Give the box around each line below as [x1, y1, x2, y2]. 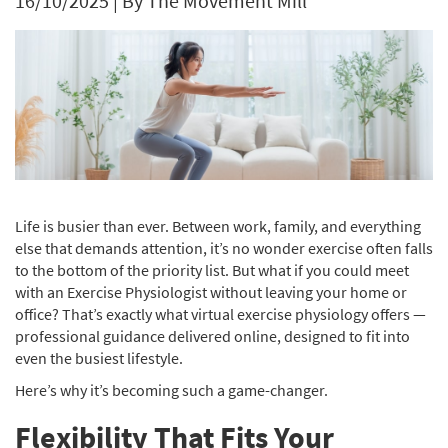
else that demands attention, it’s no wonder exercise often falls [15, 238, 433, 258]
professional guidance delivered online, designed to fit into [15, 326, 410, 346]
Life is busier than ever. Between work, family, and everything [15, 216, 421, 236]
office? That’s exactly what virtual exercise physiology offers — [15, 304, 426, 324]
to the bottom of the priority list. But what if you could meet [15, 260, 409, 280]
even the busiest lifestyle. [15, 348, 183, 368]
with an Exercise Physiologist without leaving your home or [15, 282, 407, 302]
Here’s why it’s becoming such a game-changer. [15, 380, 328, 400]
